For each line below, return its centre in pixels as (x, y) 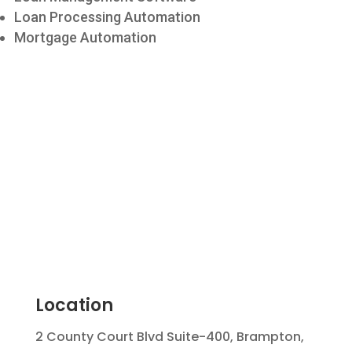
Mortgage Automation (85, 37)
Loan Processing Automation (107, 17)
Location (74, 305)
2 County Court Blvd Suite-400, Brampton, (169, 337)
